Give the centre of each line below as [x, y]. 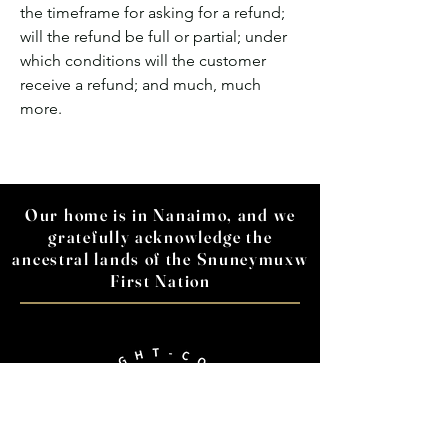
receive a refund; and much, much [140, 84]
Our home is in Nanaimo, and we [160, 214]
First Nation [160, 280]
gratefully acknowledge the [160, 236]
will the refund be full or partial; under [153, 36]
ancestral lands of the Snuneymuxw [160, 258]
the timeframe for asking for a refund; [152, 12]
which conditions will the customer [143, 60]
